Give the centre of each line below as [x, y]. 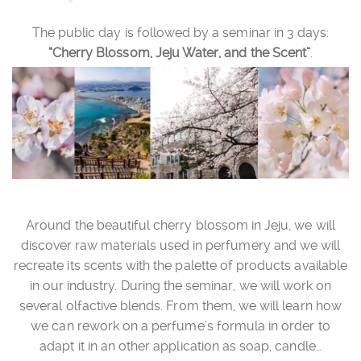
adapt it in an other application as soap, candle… [180, 346]
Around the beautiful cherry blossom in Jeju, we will [180, 226]
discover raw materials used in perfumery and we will [180, 246]
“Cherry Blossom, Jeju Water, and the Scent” [179, 52]
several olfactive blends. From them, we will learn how [180, 306]
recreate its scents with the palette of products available [180, 266]
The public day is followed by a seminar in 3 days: [180, 32]
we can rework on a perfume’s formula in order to [180, 326]
